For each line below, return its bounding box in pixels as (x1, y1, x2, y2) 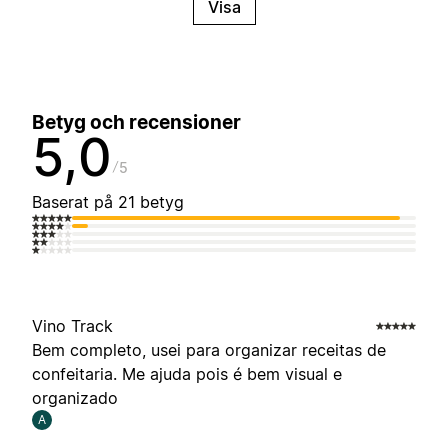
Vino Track (32, 316, 113, 337)
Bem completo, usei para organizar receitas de (32, 340, 386, 361)
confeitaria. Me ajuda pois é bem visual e (32, 364, 342, 385)
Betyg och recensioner (32, 111, 241, 135)
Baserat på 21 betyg (32, 192, 184, 213)
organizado (32, 388, 118, 409)
